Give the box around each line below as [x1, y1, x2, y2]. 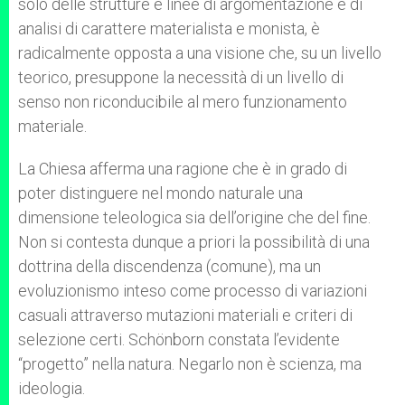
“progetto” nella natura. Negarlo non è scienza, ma [18, 354, 362, 373]
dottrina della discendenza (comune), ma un [18, 257, 321, 276]
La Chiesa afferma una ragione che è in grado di [18, 159, 347, 178]
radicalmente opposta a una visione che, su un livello [18, 43, 381, 62]
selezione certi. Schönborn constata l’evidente [18, 330, 340, 349]
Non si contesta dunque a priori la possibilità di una [18, 232, 370, 251]
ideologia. [18, 379, 85, 398]
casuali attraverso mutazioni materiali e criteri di [18, 306, 353, 325]
